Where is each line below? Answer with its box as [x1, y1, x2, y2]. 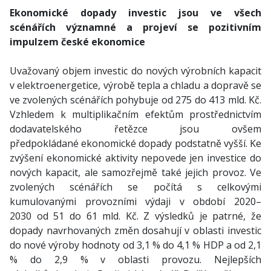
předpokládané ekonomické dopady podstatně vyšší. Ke [10, 137, 261, 150]
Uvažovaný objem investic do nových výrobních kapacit [10, 64, 261, 77]
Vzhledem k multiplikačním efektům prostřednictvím [10, 108, 261, 121]
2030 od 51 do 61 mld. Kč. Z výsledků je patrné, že [10, 209, 261, 223]
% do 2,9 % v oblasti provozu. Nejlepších [10, 253, 261, 266]
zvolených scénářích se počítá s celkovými [10, 180, 261, 194]
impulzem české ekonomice [10, 35, 145, 48]
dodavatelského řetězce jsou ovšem [10, 122, 261, 135]
